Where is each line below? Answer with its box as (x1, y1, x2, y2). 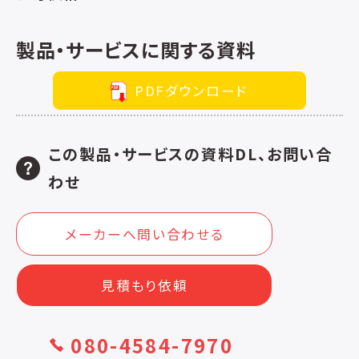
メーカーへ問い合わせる (65, 224, 224, 244)
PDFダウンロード (135, 80, 249, 100)
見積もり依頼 (101, 276, 188, 296)
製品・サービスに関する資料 (16, 34, 256, 63)
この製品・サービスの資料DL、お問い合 (48, 143, 333, 166)
